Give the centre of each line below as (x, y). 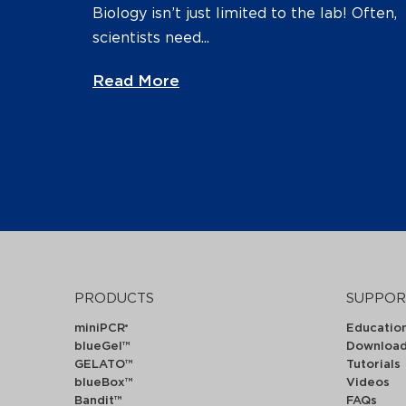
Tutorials (373, 364)
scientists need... (151, 38)
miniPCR (100, 328)
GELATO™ (104, 364)
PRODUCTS (114, 298)
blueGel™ (102, 346)
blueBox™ (104, 382)
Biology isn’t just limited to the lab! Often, (245, 13)
